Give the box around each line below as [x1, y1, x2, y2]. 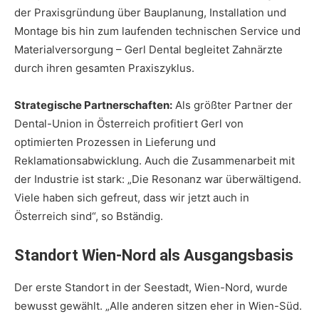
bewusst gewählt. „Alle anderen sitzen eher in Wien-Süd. [14, 299, 302, 313]
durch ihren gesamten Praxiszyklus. [14, 61, 194, 75]
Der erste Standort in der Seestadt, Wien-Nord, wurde [14, 281, 288, 295]
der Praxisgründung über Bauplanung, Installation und [14, 6, 286, 20]
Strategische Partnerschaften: [14, 98, 172, 113]
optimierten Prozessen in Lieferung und [14, 135, 216, 150]
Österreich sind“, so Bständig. [14, 209, 163, 224]
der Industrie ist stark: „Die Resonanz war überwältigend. [14, 172, 301, 187]
